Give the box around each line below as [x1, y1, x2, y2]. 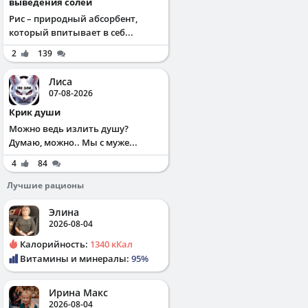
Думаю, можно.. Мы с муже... [9, 135, 137, 148]
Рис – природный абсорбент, [9, 12, 137, 25]
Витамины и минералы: [18, 252, 131, 265]
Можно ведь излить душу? [9, 122, 129, 135]
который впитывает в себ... [9, 25, 133, 38]
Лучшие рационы [7, 179, 84, 191]
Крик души [15, 105, 60, 118]
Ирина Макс [49, 285, 108, 299]
